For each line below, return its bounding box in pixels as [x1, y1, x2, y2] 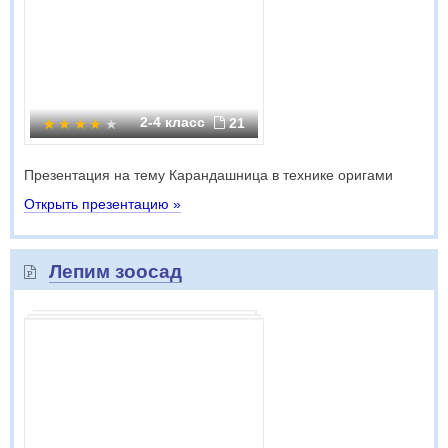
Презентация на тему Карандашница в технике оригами [24, 167, 393, 183]
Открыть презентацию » [24, 196, 181, 212]
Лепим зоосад [49, 261, 182, 282]
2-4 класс [140, 114, 209, 130]
